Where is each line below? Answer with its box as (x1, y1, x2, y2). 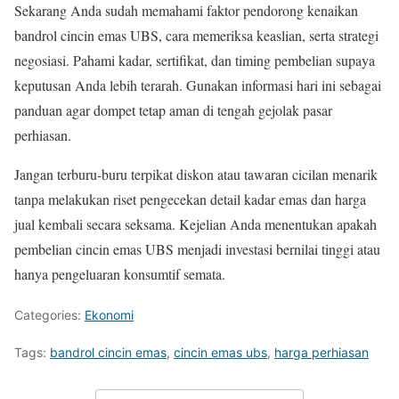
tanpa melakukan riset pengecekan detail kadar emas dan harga (14, 189, 366, 208)
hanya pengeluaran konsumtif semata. (14, 264, 225, 283)
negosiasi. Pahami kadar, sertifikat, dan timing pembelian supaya (14, 50, 375, 69)
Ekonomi (85, 306, 134, 322)
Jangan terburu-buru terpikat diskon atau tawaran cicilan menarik (14, 164, 378, 183)
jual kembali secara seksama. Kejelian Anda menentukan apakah (14, 214, 377, 233)
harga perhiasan (274, 344, 369, 360)
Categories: (14, 306, 85, 322)
